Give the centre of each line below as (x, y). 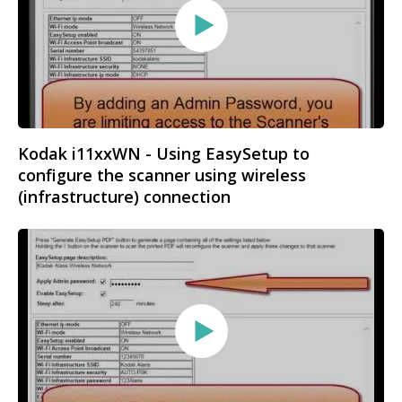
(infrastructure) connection (124, 196)
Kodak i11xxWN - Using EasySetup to (164, 153)
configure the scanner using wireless (162, 175)
